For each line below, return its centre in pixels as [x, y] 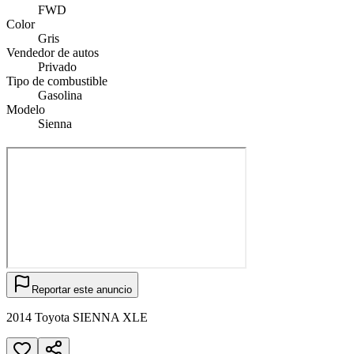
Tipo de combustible [57, 81]
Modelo [26, 109]
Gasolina [60, 95]
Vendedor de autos [53, 52]
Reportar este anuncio [82, 289]
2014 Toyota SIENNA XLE [77, 317]
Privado [57, 66]
